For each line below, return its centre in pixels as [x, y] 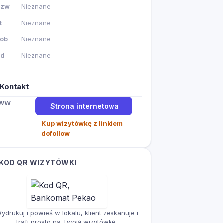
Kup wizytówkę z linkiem [82, 123]
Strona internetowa [85, 106]
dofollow [55, 133]
